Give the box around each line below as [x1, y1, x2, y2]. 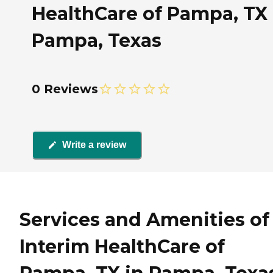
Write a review [62, 140, 126, 151]
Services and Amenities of [19, 208, 269, 231]
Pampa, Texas [32, 29, 161, 52]
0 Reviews [32, 81, 98, 96]
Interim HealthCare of [19, 235, 225, 258]
